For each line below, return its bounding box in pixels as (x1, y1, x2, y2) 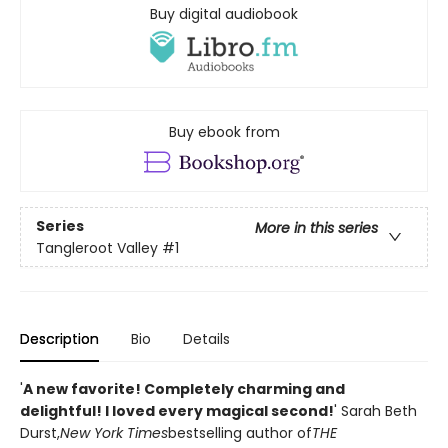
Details (183, 329, 230, 350)
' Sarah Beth (334, 401, 417, 422)
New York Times (60, 423, 168, 444)
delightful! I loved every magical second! (20, 401, 334, 422)
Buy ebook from (168, 122, 280, 143)
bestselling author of (168, 423, 312, 444)
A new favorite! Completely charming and (23, 379, 345, 400)
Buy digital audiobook (150, 3, 298, 24)
